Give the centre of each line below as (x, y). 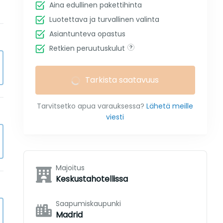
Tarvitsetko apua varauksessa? (91, 106)
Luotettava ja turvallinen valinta (104, 19)
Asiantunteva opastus (87, 34)
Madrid (69, 215)
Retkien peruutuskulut (87, 48)
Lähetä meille (170, 106)
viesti (115, 117)
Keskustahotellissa (92, 179)
